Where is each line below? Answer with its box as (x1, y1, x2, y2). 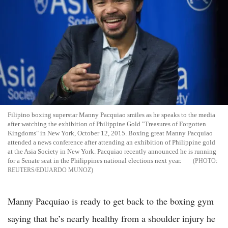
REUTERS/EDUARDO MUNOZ (8, 166, 91, 174)
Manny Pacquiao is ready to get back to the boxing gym (8, 194, 214, 207)
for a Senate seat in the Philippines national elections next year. (8, 156, 183, 164)
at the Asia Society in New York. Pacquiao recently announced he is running (8, 147, 216, 155)
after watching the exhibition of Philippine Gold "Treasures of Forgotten (8, 120, 206, 128)
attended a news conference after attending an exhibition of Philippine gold (8, 138, 215, 146)
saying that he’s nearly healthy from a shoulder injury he (8, 212, 215, 224)
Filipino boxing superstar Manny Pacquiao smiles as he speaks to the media (8, 110, 215, 119)
